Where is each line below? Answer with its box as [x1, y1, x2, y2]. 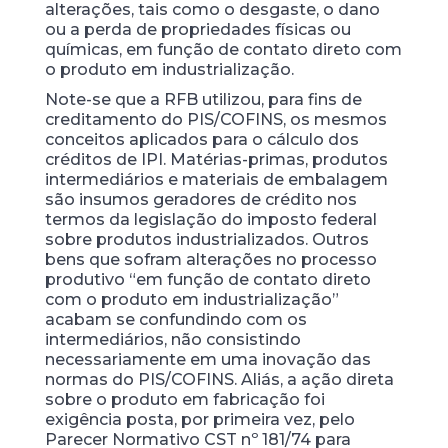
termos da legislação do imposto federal [44, 210, 377, 229]
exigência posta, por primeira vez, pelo [44, 410, 355, 429]
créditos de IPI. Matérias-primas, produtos [44, 150, 388, 169]
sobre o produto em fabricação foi [44, 390, 325, 409]
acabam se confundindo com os [44, 310, 307, 329]
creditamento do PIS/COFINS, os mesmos [44, 110, 387, 129]
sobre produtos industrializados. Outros [44, 230, 369, 249]
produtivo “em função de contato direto [44, 270, 371, 289]
